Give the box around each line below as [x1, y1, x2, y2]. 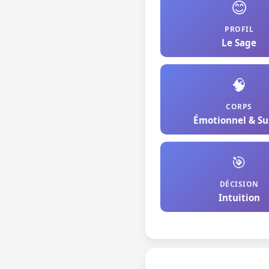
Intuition [218, 192, 260, 204]
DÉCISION [219, 179, 259, 189]
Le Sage [222, 37, 256, 49]
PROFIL [225, 24, 253, 34]
